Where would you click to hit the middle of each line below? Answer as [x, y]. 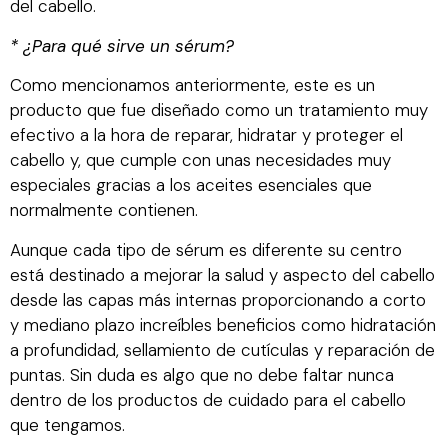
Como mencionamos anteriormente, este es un [192, 85]
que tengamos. [67, 424]
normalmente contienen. [104, 210]
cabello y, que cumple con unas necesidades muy [200, 160]
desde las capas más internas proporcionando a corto [218, 299]
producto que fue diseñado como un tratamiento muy [219, 110]
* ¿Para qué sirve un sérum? [122, 45]
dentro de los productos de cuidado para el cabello [208, 399]
